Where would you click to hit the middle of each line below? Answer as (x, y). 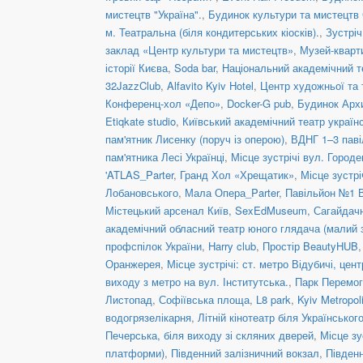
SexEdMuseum (271, 210)
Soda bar (195, 67)
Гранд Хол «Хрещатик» (237, 174)
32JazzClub (133, 85)
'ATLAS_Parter (139, 174)
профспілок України (154, 246)
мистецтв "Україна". (154, 14)
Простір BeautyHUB (310, 246)
